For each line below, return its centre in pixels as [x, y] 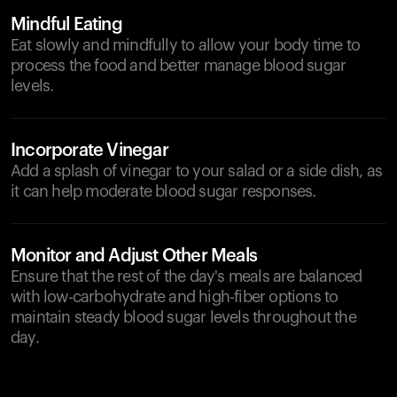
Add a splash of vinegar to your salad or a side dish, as [197, 171]
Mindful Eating [66, 25]
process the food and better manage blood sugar [179, 66]
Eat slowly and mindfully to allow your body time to [186, 45]
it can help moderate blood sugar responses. [163, 191]
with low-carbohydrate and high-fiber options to [175, 297]
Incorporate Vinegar [90, 151]
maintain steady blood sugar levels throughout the [183, 317]
